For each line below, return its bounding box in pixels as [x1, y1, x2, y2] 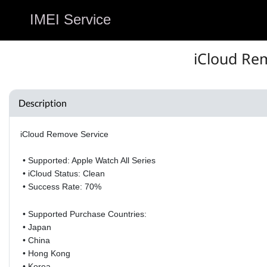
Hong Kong [27, 248, 70, 258]
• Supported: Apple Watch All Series [20, 155, 156, 165]
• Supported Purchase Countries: [20, 209, 147, 219]
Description [18, 97, 67, 108]
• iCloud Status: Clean [20, 168, 105, 178]
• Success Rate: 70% [20, 181, 101, 191]
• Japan [20, 222, 51, 232]
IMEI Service [30, 11, 111, 27]
